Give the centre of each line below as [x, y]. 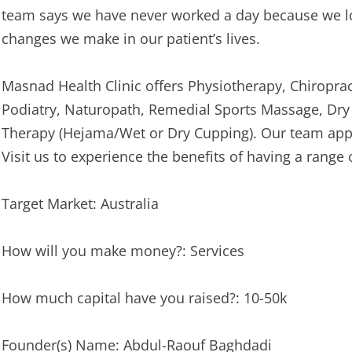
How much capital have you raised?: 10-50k [144, 298]
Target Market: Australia [80, 203]
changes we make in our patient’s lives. [131, 38]
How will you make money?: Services [123, 251]
